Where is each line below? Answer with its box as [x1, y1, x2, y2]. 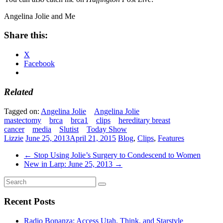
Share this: [4, 30, 48, 41]
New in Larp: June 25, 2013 [24, 159, 114, 168]
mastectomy [4, 115, 41, 124]
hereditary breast [118, 115, 170, 124]
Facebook [24, 59, 55, 68]
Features [158, 133, 184, 142]
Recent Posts [4, 196, 55, 207]
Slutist [59, 124, 79, 133]
